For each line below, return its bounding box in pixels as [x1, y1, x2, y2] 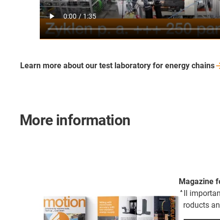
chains [192, 60, 215, 70]
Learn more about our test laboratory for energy [20, 60, 192, 70]
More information [20, 111, 131, 129]
